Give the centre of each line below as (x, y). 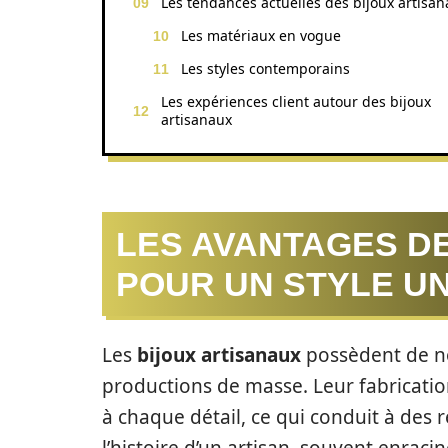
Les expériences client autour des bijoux (296, 101)
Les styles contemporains (265, 68)
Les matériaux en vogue (261, 35)
